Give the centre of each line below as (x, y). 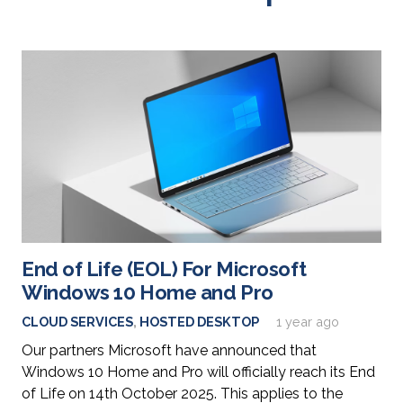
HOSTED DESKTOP (199, 322)
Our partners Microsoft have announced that (169, 351)
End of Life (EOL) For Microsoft (164, 269)
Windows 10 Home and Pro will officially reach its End (198, 372)
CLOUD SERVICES (77, 322)
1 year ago (308, 322)
